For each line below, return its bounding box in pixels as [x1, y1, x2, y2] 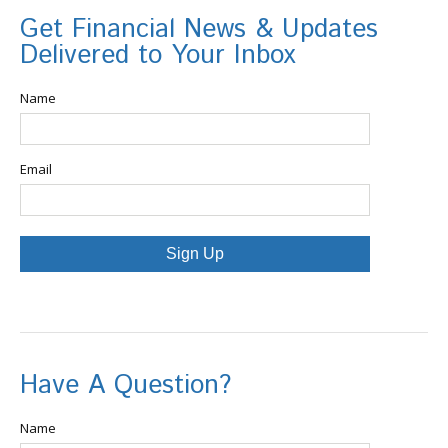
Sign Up [166, 245, 224, 263]
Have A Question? [20, 367, 231, 405]
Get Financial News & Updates [20, 11, 378, 49]
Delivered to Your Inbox [20, 37, 295, 75]
